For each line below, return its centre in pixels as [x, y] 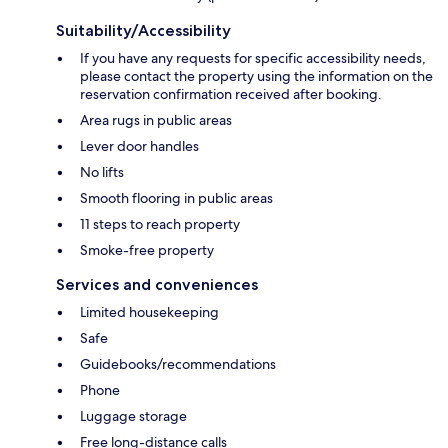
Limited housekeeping [149, 312]
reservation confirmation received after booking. [231, 94]
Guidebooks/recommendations [178, 364]
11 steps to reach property [160, 224]
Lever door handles [139, 146]
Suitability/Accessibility [143, 31]
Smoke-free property [147, 250]
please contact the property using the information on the [256, 76]
